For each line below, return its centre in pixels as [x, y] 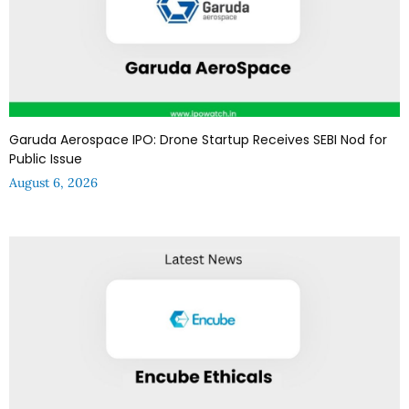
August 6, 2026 [53, 182]
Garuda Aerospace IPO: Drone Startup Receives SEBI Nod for [198, 139]
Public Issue [46, 158]
